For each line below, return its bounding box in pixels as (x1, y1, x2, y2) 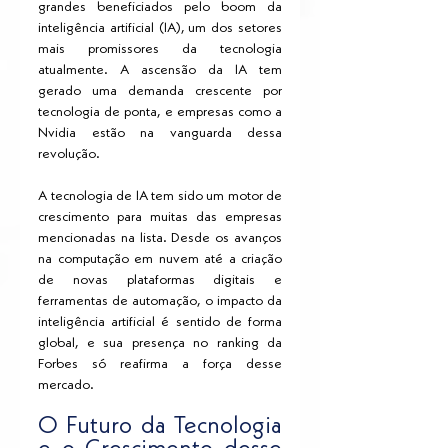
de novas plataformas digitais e (38, 273, 282, 288)
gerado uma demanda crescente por (38, 84, 282, 99)
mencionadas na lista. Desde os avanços (38, 231, 282, 246)
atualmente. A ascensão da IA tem (38, 63, 282, 78)
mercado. (38, 378, 94, 393)
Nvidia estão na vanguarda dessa (38, 126, 282, 141)
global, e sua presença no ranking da (38, 336, 282, 351)
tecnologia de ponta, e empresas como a (38, 105, 282, 120)
